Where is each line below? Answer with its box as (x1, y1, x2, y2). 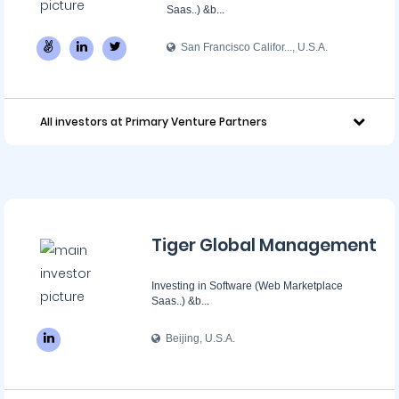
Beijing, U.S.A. (160, 332, 235, 345)
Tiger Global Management (151, 233, 377, 257)
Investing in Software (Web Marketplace (151, 280, 343, 292)
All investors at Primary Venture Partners (40, 114, 267, 129)
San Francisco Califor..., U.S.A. (175, 41, 328, 53)
